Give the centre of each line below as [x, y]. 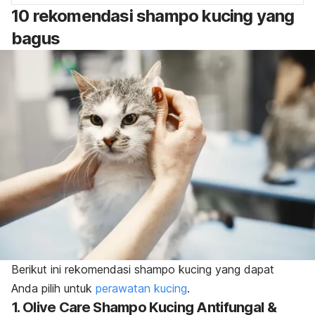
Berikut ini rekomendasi [73, 270]
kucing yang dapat [225, 270]
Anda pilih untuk [53, 289]
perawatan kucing [141, 289]
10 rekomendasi [74, 16]
